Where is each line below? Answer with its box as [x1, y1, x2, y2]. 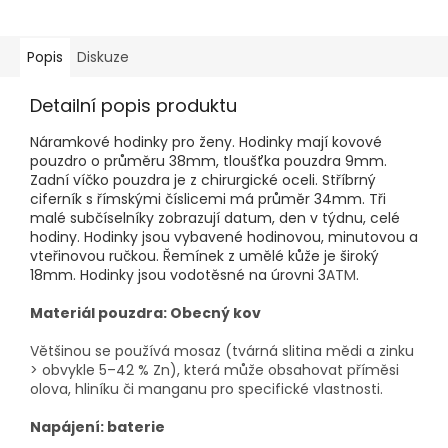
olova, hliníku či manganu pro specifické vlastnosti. [30, 379, 383, 400]
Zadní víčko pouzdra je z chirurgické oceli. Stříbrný [30, 170, 376, 191]
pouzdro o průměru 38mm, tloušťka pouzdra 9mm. [30, 151, 387, 172]
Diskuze [77, 47, 129, 68]
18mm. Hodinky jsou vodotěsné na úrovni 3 [30, 265, 326, 286]
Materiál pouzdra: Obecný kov [30, 303, 261, 324]
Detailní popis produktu [30, 93, 237, 119]
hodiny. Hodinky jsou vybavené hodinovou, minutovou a [30, 227, 418, 248]
